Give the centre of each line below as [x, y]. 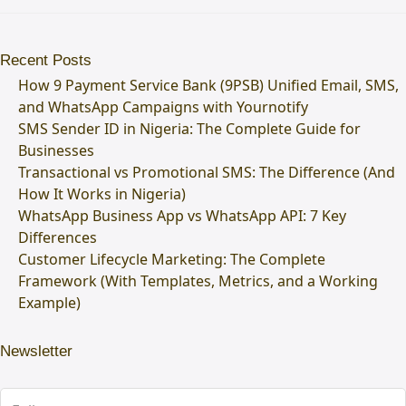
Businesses [56, 150]
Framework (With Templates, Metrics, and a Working [198, 280]
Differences [58, 237]
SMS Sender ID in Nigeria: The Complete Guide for [189, 128]
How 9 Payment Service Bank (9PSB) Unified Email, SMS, [208, 85]
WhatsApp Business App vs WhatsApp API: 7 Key [182, 215]
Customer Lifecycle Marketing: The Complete [172, 259]
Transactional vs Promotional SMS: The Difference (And [207, 172]
